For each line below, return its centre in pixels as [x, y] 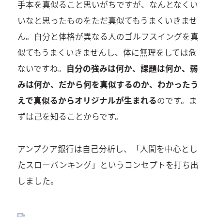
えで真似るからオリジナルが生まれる [87, 101]
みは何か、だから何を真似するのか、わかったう [108, 85]
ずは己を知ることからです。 [70, 116]
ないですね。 [42, 69]
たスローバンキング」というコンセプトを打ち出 [108, 164]
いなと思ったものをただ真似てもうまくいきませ [107, 21]
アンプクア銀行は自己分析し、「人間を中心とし [107, 148]
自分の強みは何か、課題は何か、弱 [132, 69]
